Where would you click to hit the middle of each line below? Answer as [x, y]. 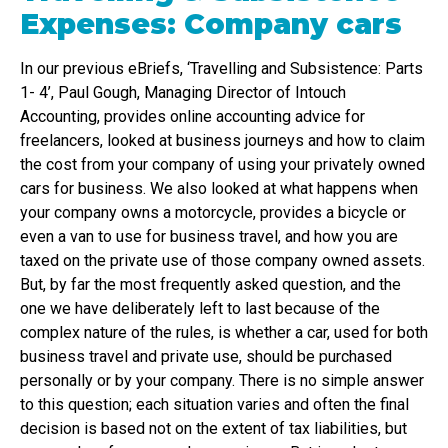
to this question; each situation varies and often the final [214, 405]
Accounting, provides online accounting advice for [192, 117]
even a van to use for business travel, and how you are [209, 237]
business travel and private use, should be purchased [206, 357]
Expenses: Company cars [211, 24]
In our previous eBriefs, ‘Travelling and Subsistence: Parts [221, 69]
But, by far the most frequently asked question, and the [210, 285]
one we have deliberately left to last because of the [200, 309]
